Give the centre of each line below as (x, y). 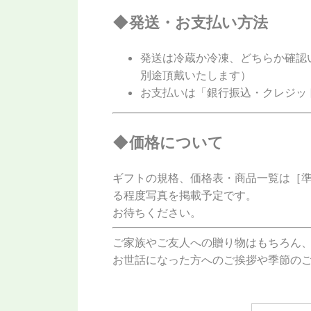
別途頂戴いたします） (196, 75)
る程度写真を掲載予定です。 (185, 195)
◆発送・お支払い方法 (190, 22)
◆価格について (168, 142)
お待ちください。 (157, 213)
